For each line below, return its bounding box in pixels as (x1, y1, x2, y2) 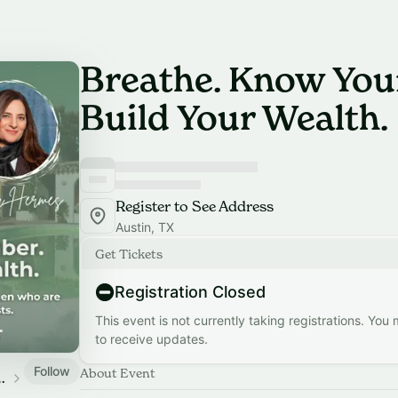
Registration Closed (115, 283, 266, 301)
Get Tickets (95, 246, 163, 261)
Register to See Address (115, 197, 274, 215)
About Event (80, 365, 155, 380)
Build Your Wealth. (80, 97, 388, 139)
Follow (34, 362, 70, 378)
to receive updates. (95, 331, 208, 346)
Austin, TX (115, 219, 174, 235)
